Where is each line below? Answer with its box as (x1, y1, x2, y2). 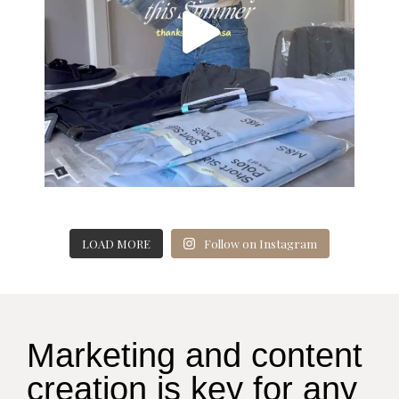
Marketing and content (27, 336, 362, 374)
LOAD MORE (81, 235, 151, 251)
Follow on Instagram (204, 235, 318, 251)
